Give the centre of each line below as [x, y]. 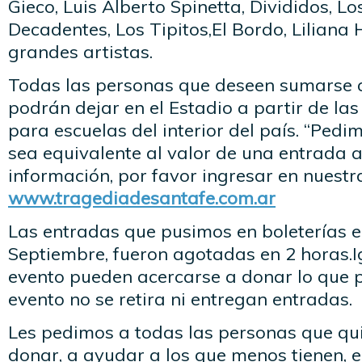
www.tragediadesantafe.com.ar [142, 198]
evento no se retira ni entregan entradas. [180, 299]
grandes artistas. [80, 52]
